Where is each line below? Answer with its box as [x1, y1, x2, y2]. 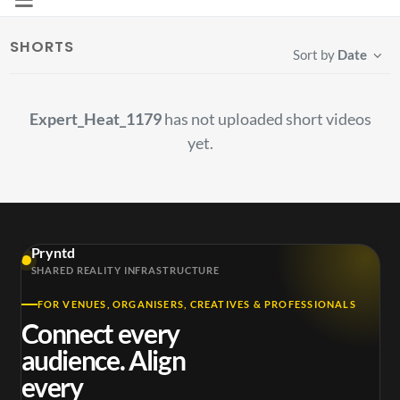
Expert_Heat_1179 [29, 109, 162, 129]
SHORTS [10, 36, 75, 57]
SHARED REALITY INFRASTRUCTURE [30, 263, 221, 276]
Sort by [293, 46, 338, 62]
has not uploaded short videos [161, 109, 371, 129]
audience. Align [21, 343, 186, 376]
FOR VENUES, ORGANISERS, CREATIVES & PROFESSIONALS [37, 297, 356, 310]
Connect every [21, 316, 179, 349]
